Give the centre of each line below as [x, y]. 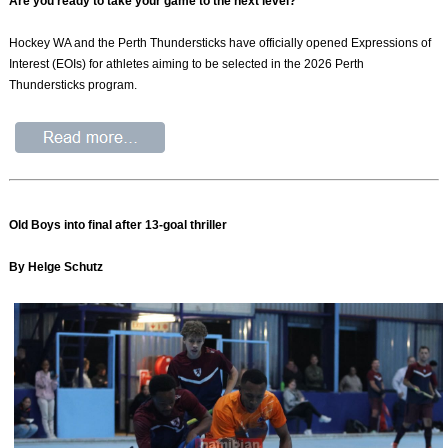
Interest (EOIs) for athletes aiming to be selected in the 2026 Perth [187, 64]
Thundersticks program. [73, 85]
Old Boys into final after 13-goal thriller [120, 224]
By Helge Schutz [56, 266]
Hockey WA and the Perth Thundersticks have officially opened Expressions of [220, 43]
